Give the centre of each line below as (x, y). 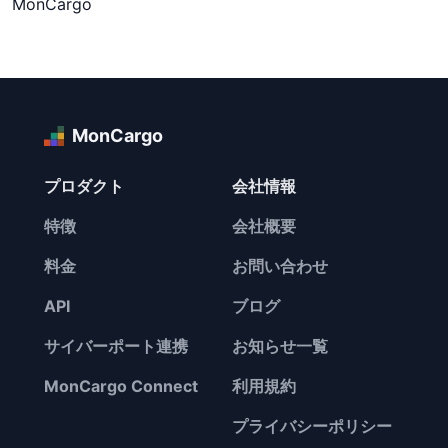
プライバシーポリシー (312, 426)
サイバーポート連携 (116, 346)
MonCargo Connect (121, 386)
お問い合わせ (280, 266)
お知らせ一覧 (280, 346)
